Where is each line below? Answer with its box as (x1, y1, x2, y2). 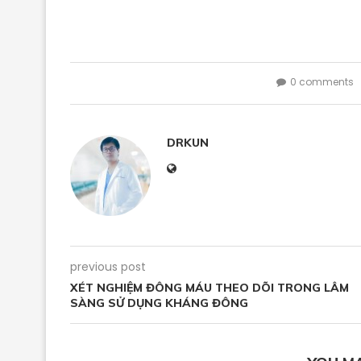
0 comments (289, 75, 354, 89)
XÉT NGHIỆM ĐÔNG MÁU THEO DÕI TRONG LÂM (70, 280, 349, 295)
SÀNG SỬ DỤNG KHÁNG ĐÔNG (70, 296, 248, 310)
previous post (70, 259, 146, 275)
